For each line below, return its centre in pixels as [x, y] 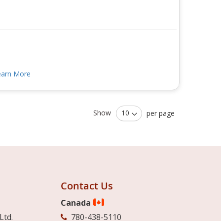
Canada [76, 203]
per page [161, 113]
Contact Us [87, 185]
